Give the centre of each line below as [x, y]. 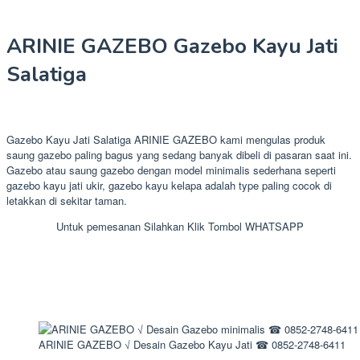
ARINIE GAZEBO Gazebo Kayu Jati [172, 47]
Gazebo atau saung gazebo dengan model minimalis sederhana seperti [171, 170]
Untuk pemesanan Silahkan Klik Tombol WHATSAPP [180, 226]
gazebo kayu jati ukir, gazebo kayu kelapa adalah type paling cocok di [169, 185]
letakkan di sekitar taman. [67, 200]
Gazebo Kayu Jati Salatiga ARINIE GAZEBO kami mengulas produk [166, 139]
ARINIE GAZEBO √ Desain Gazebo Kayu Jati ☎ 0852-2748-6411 [192, 344]
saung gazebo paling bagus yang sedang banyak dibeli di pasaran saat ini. [179, 154]
